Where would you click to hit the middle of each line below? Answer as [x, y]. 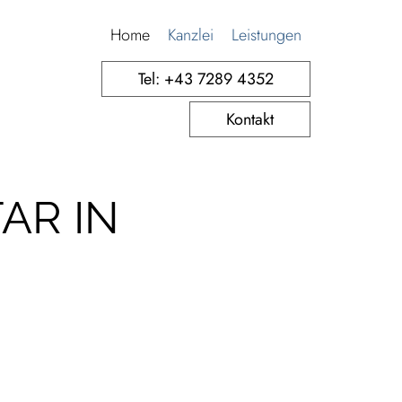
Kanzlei [190, 35]
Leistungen [266, 35]
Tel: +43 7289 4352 [205, 79]
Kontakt [249, 119]
